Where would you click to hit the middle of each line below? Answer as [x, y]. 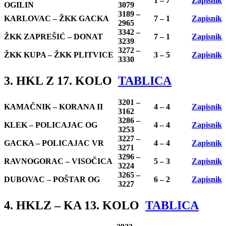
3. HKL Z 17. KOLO [61, 81]
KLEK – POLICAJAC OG [51, 125]
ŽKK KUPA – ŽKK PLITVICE [59, 55]
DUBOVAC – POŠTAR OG [52, 180]
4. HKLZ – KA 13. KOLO [75, 205]
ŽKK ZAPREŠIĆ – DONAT [53, 37]
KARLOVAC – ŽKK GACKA [56, 19]
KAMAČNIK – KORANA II [53, 107]
